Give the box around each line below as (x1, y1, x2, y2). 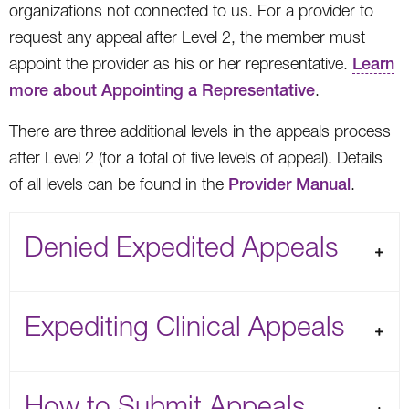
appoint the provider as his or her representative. (9, 53, 352, 73)
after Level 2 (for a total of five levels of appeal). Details (9, 147, 383, 167)
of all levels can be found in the (9, 173, 228, 194)
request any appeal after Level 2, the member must (9, 26, 365, 47)
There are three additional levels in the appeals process (9, 121, 391, 141)
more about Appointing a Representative (9, 79, 315, 100)
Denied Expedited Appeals (25, 229, 338, 262)
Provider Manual (228, 173, 351, 194)
